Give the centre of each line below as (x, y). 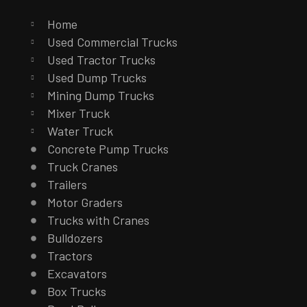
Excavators (77, 274)
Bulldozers (75, 238)
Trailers (67, 185)
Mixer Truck (78, 113)
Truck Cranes (82, 167)
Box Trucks (76, 292)
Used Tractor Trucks (101, 60)
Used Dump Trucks (97, 78)
